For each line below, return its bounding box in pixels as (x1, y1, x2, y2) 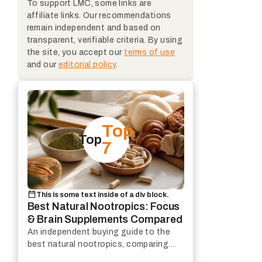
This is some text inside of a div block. (36, 190, 170, 199)
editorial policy (58, 60, 116, 69)
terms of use (124, 47, 175, 57)
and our (26, 60, 59, 69)
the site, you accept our (26, 47, 125, 57)
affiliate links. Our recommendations (26, 11, 171, 20)
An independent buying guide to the (27, 227, 170, 236)
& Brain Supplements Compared (27, 213, 182, 225)
